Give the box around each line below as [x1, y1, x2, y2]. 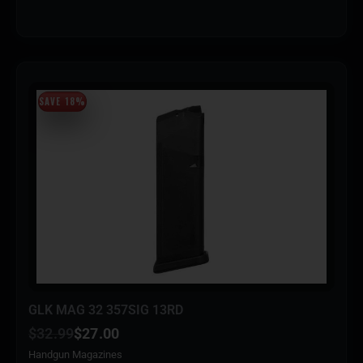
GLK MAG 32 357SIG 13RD [28, 301, 183, 318]
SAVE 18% [39, 95, 86, 109]
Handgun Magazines [28, 348, 122, 361]
